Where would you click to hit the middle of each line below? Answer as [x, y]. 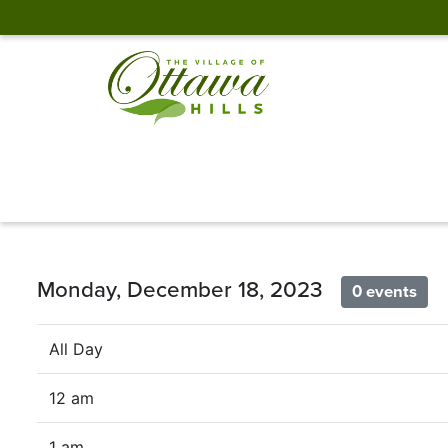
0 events [385, 291]
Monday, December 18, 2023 [189, 289]
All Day [76, 349]
